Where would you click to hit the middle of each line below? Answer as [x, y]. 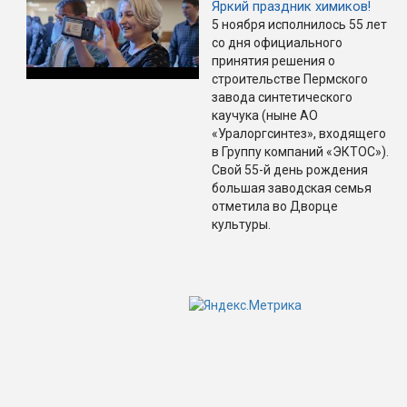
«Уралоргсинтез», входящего [299, 134]
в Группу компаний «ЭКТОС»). [300, 152]
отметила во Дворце [275, 207]
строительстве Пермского [290, 79]
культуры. [241, 225]
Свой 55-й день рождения [290, 170]
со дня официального [277, 43]
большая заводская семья [292, 189]
